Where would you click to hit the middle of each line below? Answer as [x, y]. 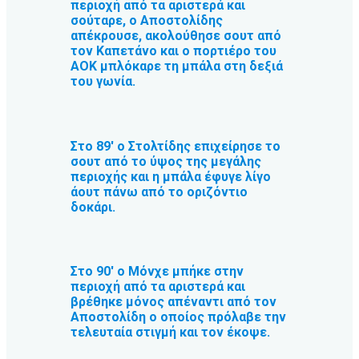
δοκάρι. [93, 207]
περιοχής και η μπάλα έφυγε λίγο [171, 176]
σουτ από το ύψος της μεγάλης [166, 161]
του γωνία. [103, 81]
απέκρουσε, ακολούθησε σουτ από [176, 35]
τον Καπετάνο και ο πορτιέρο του [173, 50]
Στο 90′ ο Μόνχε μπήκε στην [157, 272]
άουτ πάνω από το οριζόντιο [159, 192]
